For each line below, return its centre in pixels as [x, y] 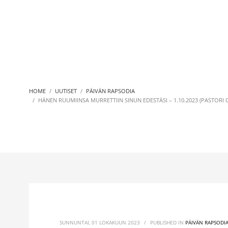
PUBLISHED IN [168, 222]
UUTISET [66, 91]
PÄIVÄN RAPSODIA [110, 91]
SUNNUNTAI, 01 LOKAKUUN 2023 [100, 222]
